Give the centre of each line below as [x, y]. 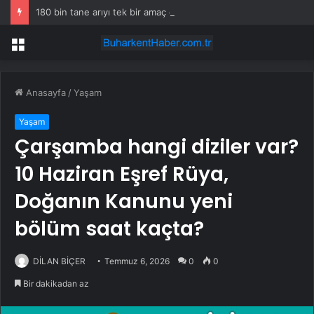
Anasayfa [45, 93]
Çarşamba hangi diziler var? [157, 147]
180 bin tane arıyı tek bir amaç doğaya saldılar [135, 12]
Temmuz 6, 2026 [137, 261]
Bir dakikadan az [55, 284]
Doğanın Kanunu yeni [124, 202]
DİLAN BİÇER [59, 261]
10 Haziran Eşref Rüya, [122, 175]
